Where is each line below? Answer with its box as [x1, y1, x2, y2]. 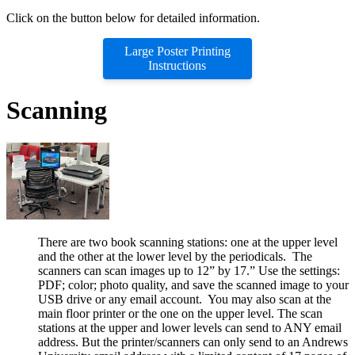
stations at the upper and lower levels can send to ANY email [38, 320, 342, 334]
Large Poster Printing [124, 44, 231, 58]
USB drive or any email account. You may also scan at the [38, 292, 331, 306]
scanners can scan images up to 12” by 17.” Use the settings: [38, 263, 340, 277]
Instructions [148, 58, 207, 72]
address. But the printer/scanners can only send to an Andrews [38, 334, 348, 349]
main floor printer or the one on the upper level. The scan [38, 306, 323, 320]
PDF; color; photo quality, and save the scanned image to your [38, 277, 349, 292]
